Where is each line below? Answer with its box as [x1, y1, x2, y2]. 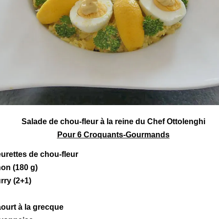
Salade [21, 117, 47, 126]
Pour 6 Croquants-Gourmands [57, 130, 170, 139]
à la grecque [16, 203, 64, 212]
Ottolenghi [166, 117, 205, 126]
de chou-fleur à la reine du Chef [46, 117, 167, 126]
